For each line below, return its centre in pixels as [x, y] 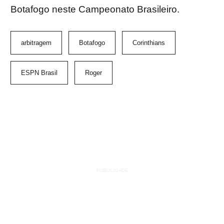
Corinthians [149, 43]
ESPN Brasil [39, 73]
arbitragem [36, 43]
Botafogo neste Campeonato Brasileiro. [95, 9]
